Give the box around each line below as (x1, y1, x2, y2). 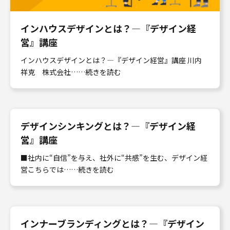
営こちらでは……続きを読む (21, 164, 114, 175)
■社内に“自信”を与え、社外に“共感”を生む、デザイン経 (21, 152, 207, 163)
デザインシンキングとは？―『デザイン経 (21, 119, 196, 132)
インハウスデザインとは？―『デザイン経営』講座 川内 (21, 54, 202, 65)
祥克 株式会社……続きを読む (21, 66, 121, 77)
